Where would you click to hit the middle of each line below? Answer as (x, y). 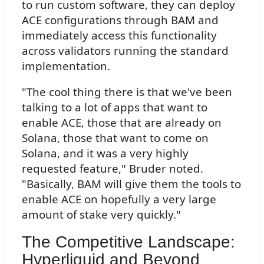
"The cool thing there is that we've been (127, 92)
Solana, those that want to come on (115, 138)
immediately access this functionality (119, 35)
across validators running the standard (125, 50)
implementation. (66, 65)
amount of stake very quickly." (101, 214)
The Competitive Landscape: (128, 242)
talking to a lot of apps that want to (115, 107)
